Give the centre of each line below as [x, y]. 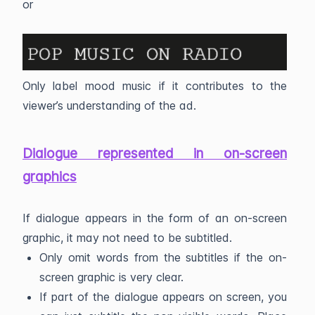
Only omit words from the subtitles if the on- [163, 258]
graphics [50, 177]
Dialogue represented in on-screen [155, 154]
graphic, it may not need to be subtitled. [127, 238]
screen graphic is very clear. [111, 277]
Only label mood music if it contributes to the [155, 85]
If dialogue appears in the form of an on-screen [155, 218]
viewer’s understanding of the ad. [109, 105]
